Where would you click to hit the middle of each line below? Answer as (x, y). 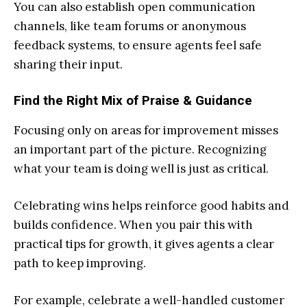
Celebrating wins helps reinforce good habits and (151, 206)
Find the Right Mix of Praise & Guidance (133, 101)
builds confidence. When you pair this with (133, 225)
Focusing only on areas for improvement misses (146, 131)
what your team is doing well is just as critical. (143, 169)
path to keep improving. (80, 263)
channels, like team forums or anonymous (130, 26)
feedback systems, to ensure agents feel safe (138, 46)
